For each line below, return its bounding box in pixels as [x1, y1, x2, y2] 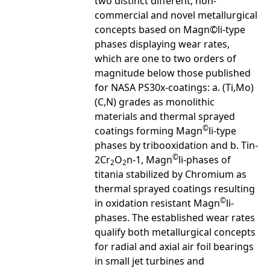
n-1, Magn [127, 152, 172, 166]
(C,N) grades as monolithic [95, 95, 215, 108]
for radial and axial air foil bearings [95, 239, 254, 253]
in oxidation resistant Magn [95, 196, 220, 210]
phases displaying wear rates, [95, 37, 230, 51]
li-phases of [178, 152, 231, 166]
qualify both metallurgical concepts [95, 225, 256, 239]
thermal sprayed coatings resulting [95, 181, 255, 195]
